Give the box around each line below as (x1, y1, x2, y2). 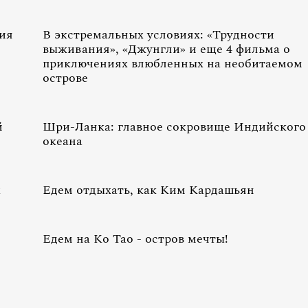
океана (43, 132, 82, 151)
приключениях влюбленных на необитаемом (43, 54, 302, 73)
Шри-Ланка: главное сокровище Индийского (43, 118, 306, 136)
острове (43, 69, 88, 87)
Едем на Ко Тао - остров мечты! (43, 230, 228, 248)
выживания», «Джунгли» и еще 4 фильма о (43, 40, 290, 58)
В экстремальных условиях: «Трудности (43, 25, 274, 44)
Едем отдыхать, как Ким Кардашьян (43, 181, 254, 199)
